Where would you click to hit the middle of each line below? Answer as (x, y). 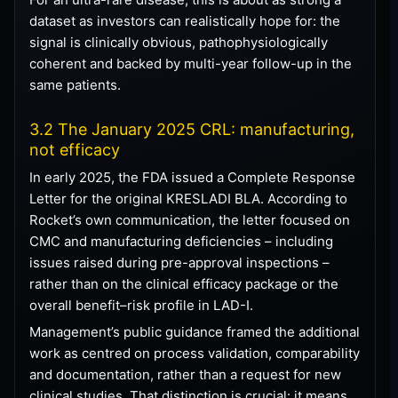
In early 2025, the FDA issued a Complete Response (192, 177)
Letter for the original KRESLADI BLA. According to (188, 198)
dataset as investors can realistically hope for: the (185, 20)
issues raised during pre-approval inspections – (179, 262)
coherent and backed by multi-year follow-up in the (191, 63)
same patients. (75, 84)
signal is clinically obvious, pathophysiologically (179, 42)
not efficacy (75, 149)
